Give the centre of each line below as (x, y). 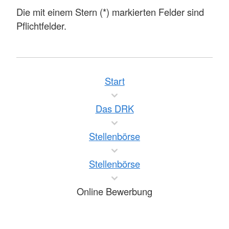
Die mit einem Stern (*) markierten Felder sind (110, 12)
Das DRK (114, 109)
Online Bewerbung (114, 191)
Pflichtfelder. (41, 26)
